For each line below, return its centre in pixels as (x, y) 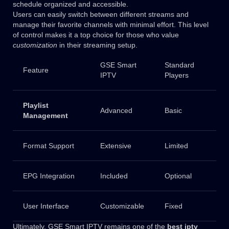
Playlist (36, 106)
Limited (176, 146)
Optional (178, 176)
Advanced (116, 111)
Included (114, 176)
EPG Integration (49, 176)
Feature (36, 70)
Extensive (116, 146)
